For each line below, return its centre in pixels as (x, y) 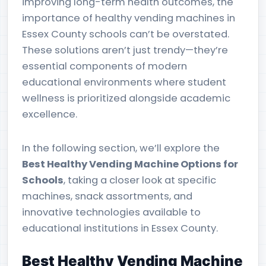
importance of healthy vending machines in (129, 18)
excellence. (50, 114)
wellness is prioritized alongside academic (126, 98)
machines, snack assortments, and (107, 196)
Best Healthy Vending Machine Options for (130, 164)
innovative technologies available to (111, 212)
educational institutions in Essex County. (120, 228)
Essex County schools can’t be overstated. (126, 34)
